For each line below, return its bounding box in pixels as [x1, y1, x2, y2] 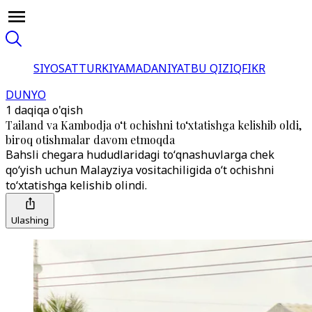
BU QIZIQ [191, 61, 242, 76]
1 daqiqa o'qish [6, 102, 83, 118]
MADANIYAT [125, 61, 191, 76]
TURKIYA [79, 61, 125, 76]
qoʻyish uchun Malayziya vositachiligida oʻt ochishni [6, 162, 274, 178]
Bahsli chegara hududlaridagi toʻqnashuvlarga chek [6, 147, 274, 162]
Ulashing [11, 214, 49, 226]
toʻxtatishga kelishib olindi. [6, 178, 147, 193]
